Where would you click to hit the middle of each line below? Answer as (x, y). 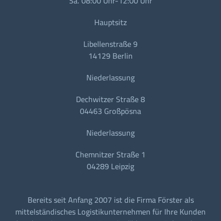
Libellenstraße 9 (110, 44)
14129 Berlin (110, 55)
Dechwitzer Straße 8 (110, 99)
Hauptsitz (110, 22)
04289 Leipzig (110, 166)
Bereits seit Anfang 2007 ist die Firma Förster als (110, 200)
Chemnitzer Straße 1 (110, 154)
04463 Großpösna (110, 111)
